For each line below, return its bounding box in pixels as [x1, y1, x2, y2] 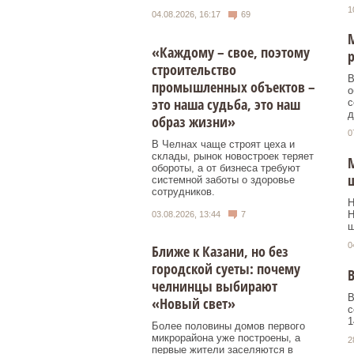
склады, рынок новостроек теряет [152, 149, 314, 162]
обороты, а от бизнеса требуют [152, 161, 300, 174]
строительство [152, 59, 236, 79]
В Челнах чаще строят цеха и [152, 137, 295, 150]
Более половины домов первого [152, 320, 305, 333]
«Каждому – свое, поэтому [152, 42, 310, 62]
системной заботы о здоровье [152, 173, 295, 186]
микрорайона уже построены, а [152, 332, 300, 345]
